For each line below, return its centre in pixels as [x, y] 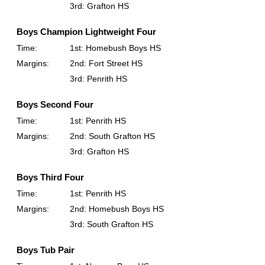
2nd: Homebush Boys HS [117, 209]
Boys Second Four [55, 105]
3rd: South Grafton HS [112, 224]
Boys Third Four [50, 177]
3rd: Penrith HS [98, 79]
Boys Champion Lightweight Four [86, 32]
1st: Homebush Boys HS [115, 48]
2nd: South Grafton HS [112, 136]
